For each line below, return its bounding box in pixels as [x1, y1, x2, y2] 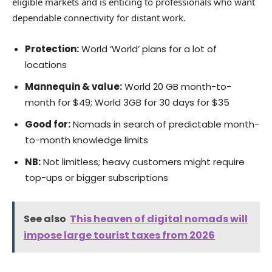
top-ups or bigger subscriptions [25, 171, 168, 185]
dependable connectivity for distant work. [12, 12, 186, 24]
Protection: [25, 42, 79, 56]
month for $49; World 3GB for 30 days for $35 [25, 96, 229, 109]
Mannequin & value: [25, 80, 122, 93]
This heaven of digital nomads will [70, 212, 248, 226]
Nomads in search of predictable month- [70, 118, 259, 131]
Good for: [25, 118, 70, 131]
